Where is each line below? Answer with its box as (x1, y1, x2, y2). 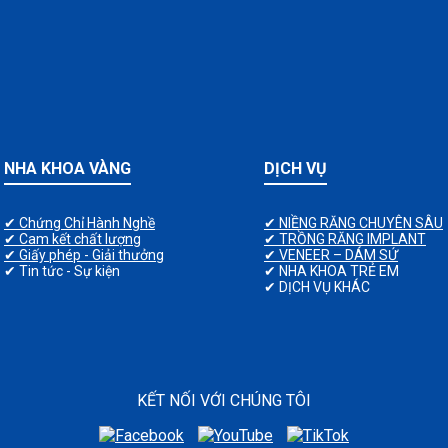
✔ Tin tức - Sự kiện (4, 262, 120, 279)
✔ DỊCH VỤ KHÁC (264, 278, 370, 295)
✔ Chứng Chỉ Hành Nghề (4, 214, 155, 231)
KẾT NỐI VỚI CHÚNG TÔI (137, 390, 311, 410)
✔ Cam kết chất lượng (4, 230, 141, 247)
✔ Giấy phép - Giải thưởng (4, 246, 164, 263)
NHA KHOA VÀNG (4, 158, 131, 178)
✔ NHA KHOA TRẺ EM (264, 262, 399, 279)
